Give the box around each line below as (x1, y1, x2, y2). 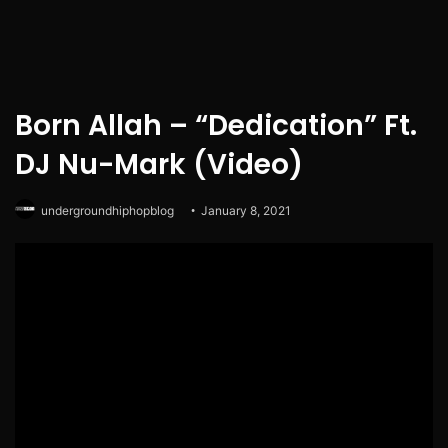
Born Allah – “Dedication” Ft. (15, 106, 417, 146)
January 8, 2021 (201, 203, 291, 219)
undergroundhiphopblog (41, 203, 174, 219)
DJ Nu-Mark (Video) (15, 145, 303, 185)
